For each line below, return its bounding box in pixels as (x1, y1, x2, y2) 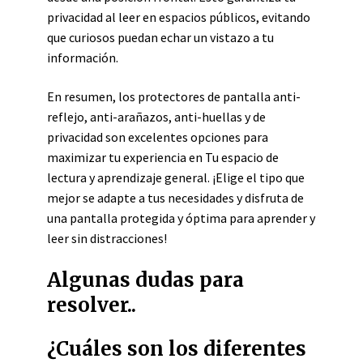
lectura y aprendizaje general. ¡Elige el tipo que (47, 169, 305, 186)
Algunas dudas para (47, 267, 244, 293)
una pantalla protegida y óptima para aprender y (47, 210, 315, 226)
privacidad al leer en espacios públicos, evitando (47, 9, 310, 25)
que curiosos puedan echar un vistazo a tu (47, 29, 274, 45)
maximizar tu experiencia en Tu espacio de (47, 149, 279, 165)
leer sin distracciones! (47, 230, 167, 246)
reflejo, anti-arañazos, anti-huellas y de (47, 109, 266, 125)
